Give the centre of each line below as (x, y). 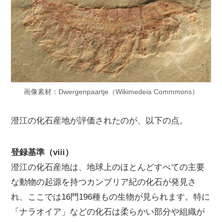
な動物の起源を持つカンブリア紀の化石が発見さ (104, 182)
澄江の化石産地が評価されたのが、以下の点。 (100, 121)
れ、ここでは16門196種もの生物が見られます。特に (111, 197)
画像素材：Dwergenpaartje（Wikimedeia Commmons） (111, 92)
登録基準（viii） (42, 153)
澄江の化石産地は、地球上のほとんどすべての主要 (108, 167)
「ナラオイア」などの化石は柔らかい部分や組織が (108, 212)
